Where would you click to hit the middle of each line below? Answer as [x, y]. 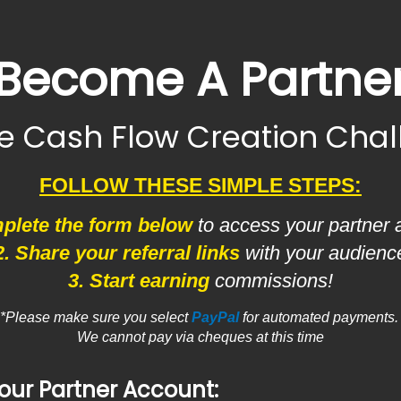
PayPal [217, 317]
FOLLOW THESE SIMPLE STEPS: [200, 185]
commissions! [271, 281]
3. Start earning [139, 281]
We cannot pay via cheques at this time [200, 337]
